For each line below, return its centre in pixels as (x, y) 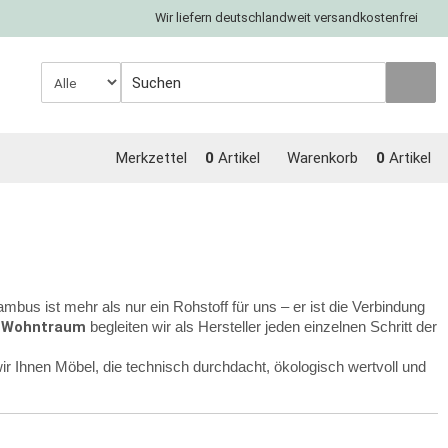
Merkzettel (151, 158)
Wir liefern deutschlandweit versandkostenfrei (286, 17)
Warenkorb (322, 158)
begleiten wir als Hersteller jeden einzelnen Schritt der (261, 327)
